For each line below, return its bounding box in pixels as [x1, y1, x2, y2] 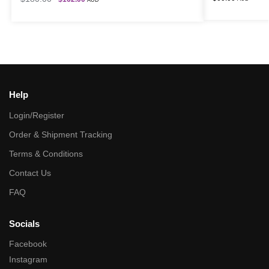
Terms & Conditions [9, 148, 83, 159]
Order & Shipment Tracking [9, 129, 112, 139]
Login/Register [9, 110, 64, 120]
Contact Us [9, 168, 51, 178]
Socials [9, 218, 40, 229]
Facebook [9, 239, 47, 249]
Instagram [9, 255, 47, 265]
